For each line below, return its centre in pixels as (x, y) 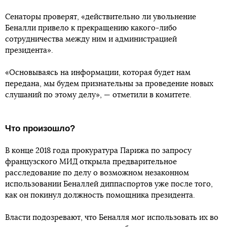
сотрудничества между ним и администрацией (91, 40)
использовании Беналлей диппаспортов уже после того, (109, 184)
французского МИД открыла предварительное (91, 162)
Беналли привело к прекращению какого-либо (91, 28)
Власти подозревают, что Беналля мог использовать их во (112, 218)
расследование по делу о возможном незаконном (97, 173)
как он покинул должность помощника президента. (100, 196)
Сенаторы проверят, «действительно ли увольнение (101, 17)
